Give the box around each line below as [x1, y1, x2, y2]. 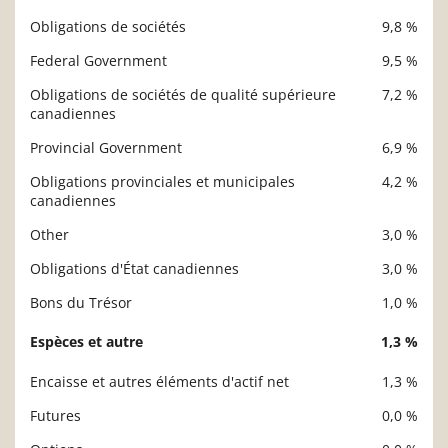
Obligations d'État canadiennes [30, 258, 239, 278]
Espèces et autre [30, 331, 143, 351]
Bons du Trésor [30, 292, 132, 312]
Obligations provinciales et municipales [30, 171, 295, 191]
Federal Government [30, 50, 167, 70]
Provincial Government [30, 137, 182, 157]
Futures [30, 405, 81, 425]
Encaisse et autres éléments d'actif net [30, 371, 289, 391]
